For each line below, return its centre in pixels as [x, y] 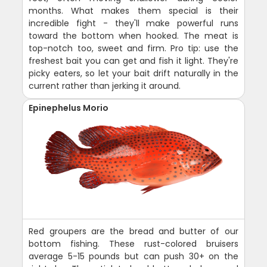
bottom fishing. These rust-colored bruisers [133, 244]
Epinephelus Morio [69, 108]
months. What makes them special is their [133, 11]
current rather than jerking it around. [105, 86]
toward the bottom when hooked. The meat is [133, 36]
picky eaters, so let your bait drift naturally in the [133, 74]
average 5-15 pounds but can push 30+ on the [133, 257]
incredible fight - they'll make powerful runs [133, 24]
